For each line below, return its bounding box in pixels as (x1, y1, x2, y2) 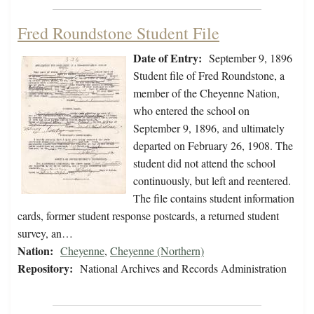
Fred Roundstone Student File (18, 22, 219, 45)
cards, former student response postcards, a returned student (18, 208, 279, 224)
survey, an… (18, 226, 73, 241)
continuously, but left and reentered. (133, 173, 291, 189)
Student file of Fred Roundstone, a (133, 68, 285, 83)
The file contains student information (133, 191, 294, 206)
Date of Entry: (133, 50, 202, 67)
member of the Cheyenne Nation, (133, 86, 280, 101)
